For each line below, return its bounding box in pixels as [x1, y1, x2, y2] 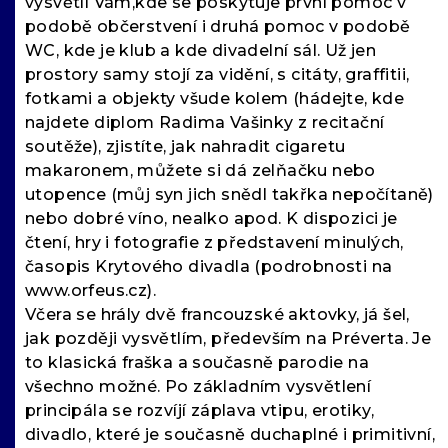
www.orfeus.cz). [25, 281, 157, 301]
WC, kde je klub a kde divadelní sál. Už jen [25, 41, 377, 61]
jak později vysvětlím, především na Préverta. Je [25, 329, 432, 349]
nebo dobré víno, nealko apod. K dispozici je [25, 209, 398, 229]
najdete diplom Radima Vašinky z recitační [25, 113, 385, 133]
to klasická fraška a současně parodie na [25, 353, 369, 373]
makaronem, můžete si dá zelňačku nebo [25, 161, 376, 181]
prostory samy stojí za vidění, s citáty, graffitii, [25, 65, 410, 85]
